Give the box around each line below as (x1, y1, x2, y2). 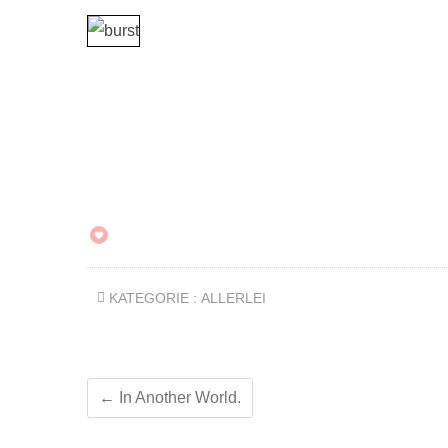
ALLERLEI (201, 290, 266, 306)
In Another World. (115, 389, 241, 406)
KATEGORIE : (105, 290, 201, 306)
